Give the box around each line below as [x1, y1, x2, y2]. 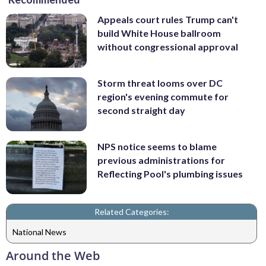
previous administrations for [97, 154, 225, 166]
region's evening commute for [97, 91, 229, 103]
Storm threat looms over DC [97, 77, 223, 89]
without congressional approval [97, 41, 238, 53]
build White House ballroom [97, 27, 221, 39]
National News [12, 226, 66, 237]
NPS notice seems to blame [97, 140, 217, 152]
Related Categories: [94, 207, 169, 217]
